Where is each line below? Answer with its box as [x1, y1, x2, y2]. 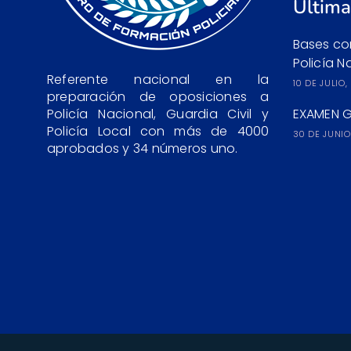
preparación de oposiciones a [47, 87, 270, 106]
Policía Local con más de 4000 [47, 121, 270, 140]
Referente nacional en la [47, 70, 270, 89]
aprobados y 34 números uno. [47, 139, 238, 157]
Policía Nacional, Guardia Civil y [47, 104, 270, 123]
